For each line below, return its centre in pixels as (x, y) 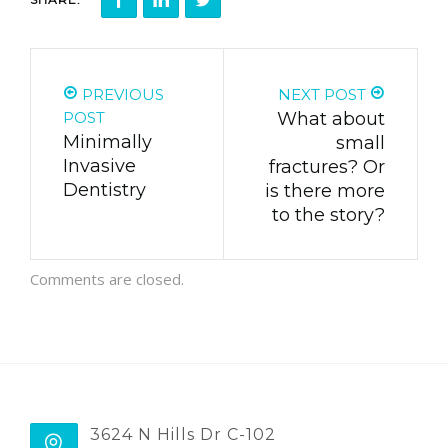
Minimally (107, 142)
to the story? (328, 215)
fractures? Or (327, 167)
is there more (325, 191)
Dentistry (104, 190)
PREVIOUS (121, 95)
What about (331, 119)
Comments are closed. (107, 279)
